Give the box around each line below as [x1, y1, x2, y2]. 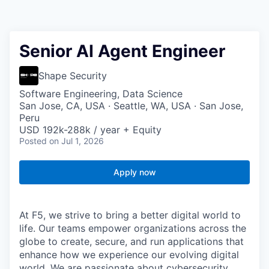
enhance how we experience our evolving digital [19, 249, 239, 261]
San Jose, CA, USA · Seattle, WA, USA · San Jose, [19, 100, 243, 112]
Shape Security [38, 70, 107, 82]
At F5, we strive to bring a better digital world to [19, 209, 241, 222]
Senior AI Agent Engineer [19, 41, 225, 62]
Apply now [113, 167, 156, 178]
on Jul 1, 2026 [49, 136, 104, 147]
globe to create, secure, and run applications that [19, 235, 244, 248]
